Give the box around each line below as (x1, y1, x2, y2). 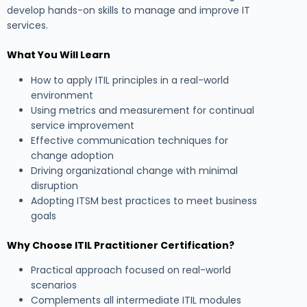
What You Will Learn (7, 48, 110, 62)
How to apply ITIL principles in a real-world (31, 73, 229, 87)
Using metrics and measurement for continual (31, 103, 254, 117)
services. (7, 19, 48, 33)
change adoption (31, 148, 114, 162)
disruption (31, 178, 78, 193)
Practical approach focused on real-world (31, 262, 231, 277)
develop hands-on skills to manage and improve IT (7, 3, 250, 18)
